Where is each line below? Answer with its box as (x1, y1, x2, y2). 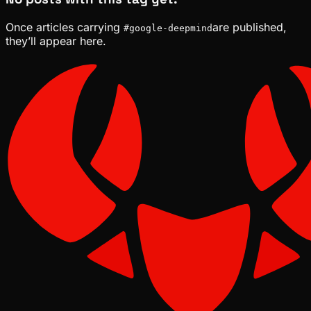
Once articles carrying (6, 19, 124, 34)
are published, (212, 19, 287, 34)
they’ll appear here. (6, 33, 106, 48)
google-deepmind (129, 22, 212, 33)
